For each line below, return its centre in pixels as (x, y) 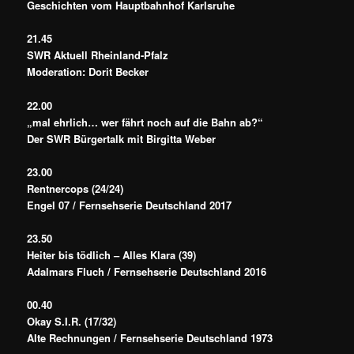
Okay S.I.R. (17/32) (72, 321)
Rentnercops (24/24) (75, 188)
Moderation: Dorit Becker (88, 72)
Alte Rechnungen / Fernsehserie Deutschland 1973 (150, 337)
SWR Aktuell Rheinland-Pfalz (98, 55)
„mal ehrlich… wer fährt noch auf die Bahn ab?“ (145, 122)
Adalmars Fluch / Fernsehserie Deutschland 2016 (147, 271)
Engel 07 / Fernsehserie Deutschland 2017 (130, 205)
